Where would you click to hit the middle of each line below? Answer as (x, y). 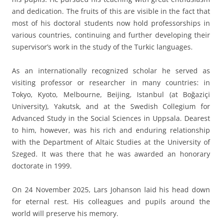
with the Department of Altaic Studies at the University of (111, 142)
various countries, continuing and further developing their (111, 35)
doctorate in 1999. (42, 166)
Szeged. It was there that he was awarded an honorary (111, 154)
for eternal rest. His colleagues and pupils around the (111, 201)
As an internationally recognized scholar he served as (111, 70)
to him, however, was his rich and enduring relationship (111, 130)
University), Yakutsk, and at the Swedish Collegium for (111, 106)
